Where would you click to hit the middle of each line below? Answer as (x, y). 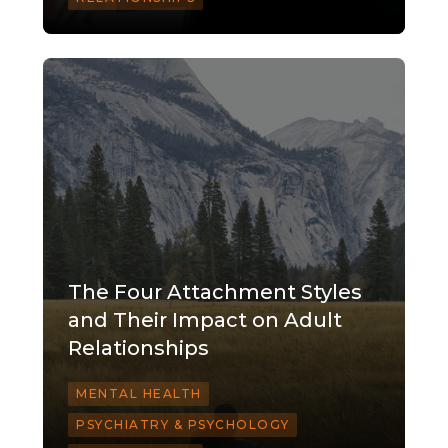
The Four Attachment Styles (215, 292)
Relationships (138, 348)
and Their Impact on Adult (205, 320)
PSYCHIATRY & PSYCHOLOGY (183, 425)
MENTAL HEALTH (139, 394)
